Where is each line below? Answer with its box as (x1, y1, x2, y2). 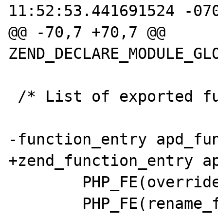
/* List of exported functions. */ (8, 87, 18, 105)
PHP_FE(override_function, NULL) (8, 173, 83, 191)
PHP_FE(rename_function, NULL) (8, 194, 83, 212)
